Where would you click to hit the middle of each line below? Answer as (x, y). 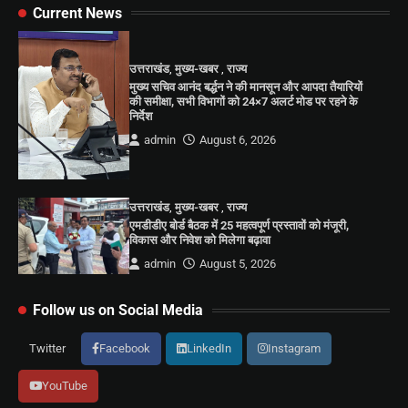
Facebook (125, 349)
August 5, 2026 (238, 264)
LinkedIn (209, 349)
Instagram (294, 349)
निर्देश (141, 117)
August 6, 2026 (238, 140)
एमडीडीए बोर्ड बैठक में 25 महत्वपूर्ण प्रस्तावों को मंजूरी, (240, 225)
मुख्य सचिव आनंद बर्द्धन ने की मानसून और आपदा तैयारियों (246, 87)
